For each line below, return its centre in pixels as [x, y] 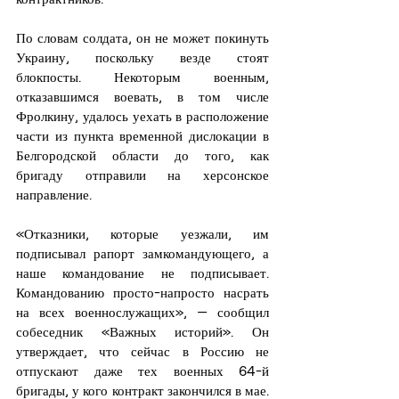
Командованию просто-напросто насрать [142, 293]
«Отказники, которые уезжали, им [142, 234]
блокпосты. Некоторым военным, [142, 77]
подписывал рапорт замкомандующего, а [142, 253]
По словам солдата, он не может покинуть [142, 38]
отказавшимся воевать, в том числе [142, 97]
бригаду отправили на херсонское [142, 175]
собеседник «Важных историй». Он [142, 332]
